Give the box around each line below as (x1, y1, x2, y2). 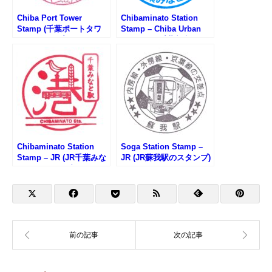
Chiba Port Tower (17, 13, 82, 22)
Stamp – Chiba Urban (121, 24, 201, 33)
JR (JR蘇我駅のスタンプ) (121, 152, 211, 162)
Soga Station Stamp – (121, 141, 203, 151)
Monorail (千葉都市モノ (121, 35, 206, 44)
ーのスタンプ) (17, 35, 67, 44)
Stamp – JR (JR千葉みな (17, 152, 106, 162)
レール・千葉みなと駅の (121, 46, 208, 55)
